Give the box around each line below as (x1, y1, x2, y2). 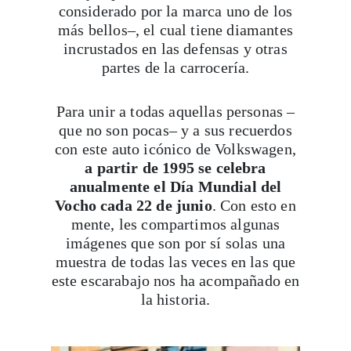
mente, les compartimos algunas (71, 215, 280, 233)
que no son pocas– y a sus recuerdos (59, 121, 292, 139)
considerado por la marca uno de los (58, 2, 293, 20)
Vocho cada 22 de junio (55, 197, 212, 215)
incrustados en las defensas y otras (63, 40, 288, 58)
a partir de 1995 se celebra (85, 159, 266, 177)
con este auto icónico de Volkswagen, (55, 140, 296, 158)
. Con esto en (212, 197, 296, 215)
